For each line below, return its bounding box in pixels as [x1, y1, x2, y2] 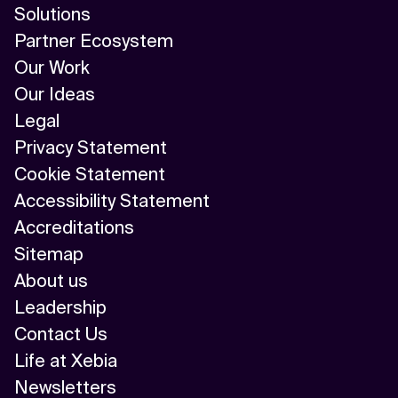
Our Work [14, 56, 90, 80]
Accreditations [14, 216, 134, 240]
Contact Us [14, 322, 107, 346]
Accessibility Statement [14, 189, 210, 213]
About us [14, 269, 88, 293]
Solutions [14, 3, 91, 27]
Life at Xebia [14, 349, 117, 373]
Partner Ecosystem [14, 29, 173, 53]
